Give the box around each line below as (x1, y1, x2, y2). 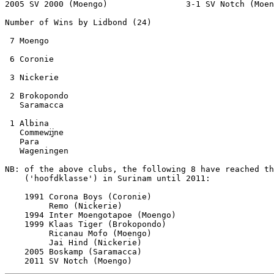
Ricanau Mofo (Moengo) (5, 228, 171, 238)
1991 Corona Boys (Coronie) (5, 191, 157, 201)
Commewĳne (5, 127, 64, 137)
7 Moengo (5, 35, 49, 45)
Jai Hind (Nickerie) (5, 237, 142, 247)
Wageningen (5, 146, 68, 155)
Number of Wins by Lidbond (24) (5, 17, 152, 27)
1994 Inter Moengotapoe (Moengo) (5, 210, 176, 220)
